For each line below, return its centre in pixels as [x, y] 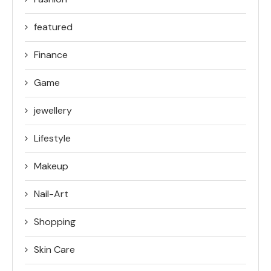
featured [53, 27]
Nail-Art [51, 194]
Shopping [55, 221]
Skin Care [54, 249]
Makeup [51, 166]
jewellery [53, 110]
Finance [51, 54]
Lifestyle [52, 138]
